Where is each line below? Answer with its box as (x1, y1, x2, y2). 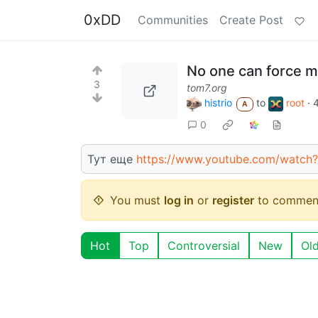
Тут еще (87, 151, 136, 166)
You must (110, 192, 164, 207)
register (212, 192, 254, 207)
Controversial (168, 238, 240, 253)
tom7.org (187, 82, 227, 94)
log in (164, 192, 194, 207)
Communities (138, 13, 208, 27)
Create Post (219, 13, 283, 27)
